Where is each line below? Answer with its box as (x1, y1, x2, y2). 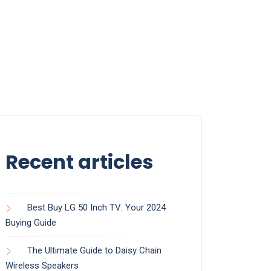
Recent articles (5, 148, 153, 175)
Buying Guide (5, 217, 56, 228)
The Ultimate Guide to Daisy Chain (27, 245, 162, 256)
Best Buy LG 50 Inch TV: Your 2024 (27, 202, 166, 213)
